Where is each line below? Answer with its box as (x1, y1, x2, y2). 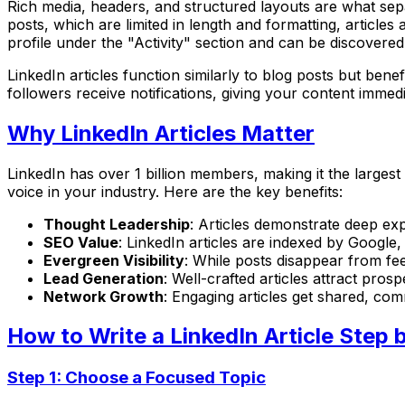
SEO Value (43, 232, 118, 251)
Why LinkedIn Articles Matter (7, 119, 315, 146)
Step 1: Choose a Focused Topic (7, 367, 266, 389)
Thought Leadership (43, 214, 190, 233)
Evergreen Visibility (43, 250, 184, 269)
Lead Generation (43, 268, 164, 287)
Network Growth (43, 287, 164, 306)
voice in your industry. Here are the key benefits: (7, 182, 343, 201)
